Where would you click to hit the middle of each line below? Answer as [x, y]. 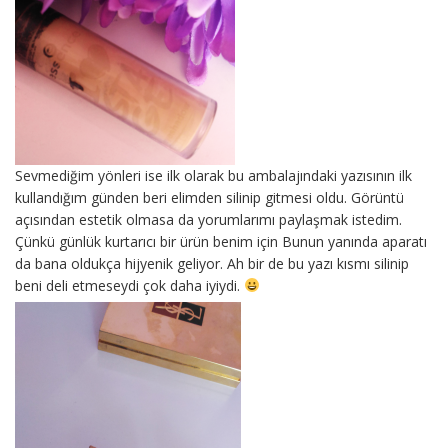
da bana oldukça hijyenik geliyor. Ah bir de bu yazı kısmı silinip [212, 263]
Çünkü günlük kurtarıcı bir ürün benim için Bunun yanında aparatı [221, 241]
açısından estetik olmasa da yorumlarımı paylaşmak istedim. [208, 219]
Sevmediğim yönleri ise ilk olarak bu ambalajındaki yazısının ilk [213, 175]
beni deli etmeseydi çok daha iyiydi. [129, 285]
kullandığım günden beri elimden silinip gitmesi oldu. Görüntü [209, 197]
